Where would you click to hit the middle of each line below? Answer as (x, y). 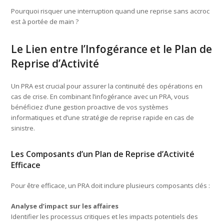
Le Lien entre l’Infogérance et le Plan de (112, 49)
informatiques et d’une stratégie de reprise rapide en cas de (103, 117)
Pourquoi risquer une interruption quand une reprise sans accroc (110, 11)
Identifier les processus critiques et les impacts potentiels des (105, 216)
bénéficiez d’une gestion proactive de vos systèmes (90, 107)
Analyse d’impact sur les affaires (65, 206)
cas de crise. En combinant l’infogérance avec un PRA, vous (100, 96)
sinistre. (23, 128)
